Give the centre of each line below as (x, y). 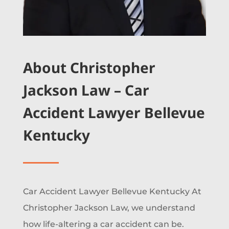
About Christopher (89, 67)
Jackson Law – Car (86, 90)
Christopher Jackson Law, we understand (109, 208)
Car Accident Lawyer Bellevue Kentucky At (112, 191)
